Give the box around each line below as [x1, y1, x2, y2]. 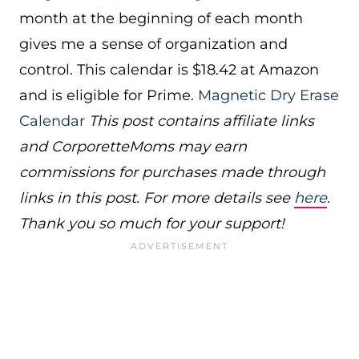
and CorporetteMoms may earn [19, 138, 247, 155]
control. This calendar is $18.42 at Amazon [19, 61, 319, 79]
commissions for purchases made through [19, 163, 325, 181]
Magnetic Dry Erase [198, 87, 339, 104]
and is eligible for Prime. [19, 87, 198, 104]
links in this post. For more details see [19, 189, 294, 207]
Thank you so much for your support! [19, 215, 284, 232]
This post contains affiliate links [89, 112, 314, 130]
